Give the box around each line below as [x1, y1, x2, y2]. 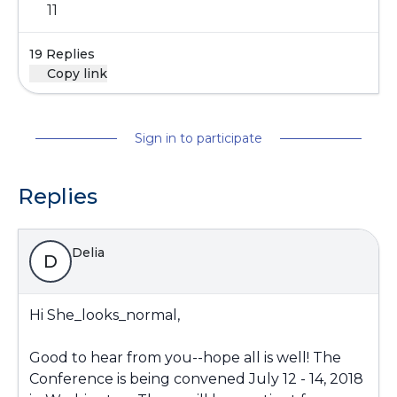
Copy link [47, 66, 107, 82]
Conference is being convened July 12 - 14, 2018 [29, 370, 363, 387]
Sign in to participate [135, 130, 262, 146]
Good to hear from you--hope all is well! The [29, 349, 341, 366]
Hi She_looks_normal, [29, 307, 180, 323]
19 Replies [29, 46, 95, 62]
